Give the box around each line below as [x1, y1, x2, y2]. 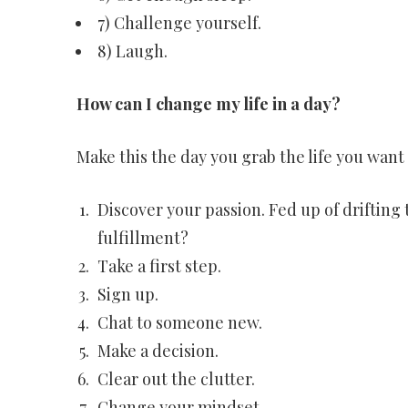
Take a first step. [97, 255, 221, 277]
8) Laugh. [97, 40, 168, 62]
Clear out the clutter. [97, 368, 255, 390]
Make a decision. [97, 340, 219, 362]
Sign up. [97, 283, 158, 305]
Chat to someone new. [97, 311, 262, 333]
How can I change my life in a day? [76, 93, 341, 115]
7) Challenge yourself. [97, 12, 261, 34]
